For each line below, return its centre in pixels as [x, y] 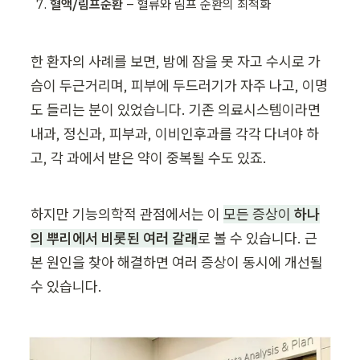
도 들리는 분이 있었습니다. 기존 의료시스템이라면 [176, 110]
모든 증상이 [259, 215]
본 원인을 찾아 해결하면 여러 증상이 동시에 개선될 [177, 263]
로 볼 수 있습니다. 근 [258, 239]
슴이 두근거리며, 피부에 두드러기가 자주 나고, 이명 [179, 86]
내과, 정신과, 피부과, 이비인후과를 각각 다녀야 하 [175, 134]
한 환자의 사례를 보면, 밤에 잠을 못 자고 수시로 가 [176, 62]
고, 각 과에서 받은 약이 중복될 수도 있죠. [149, 158]
